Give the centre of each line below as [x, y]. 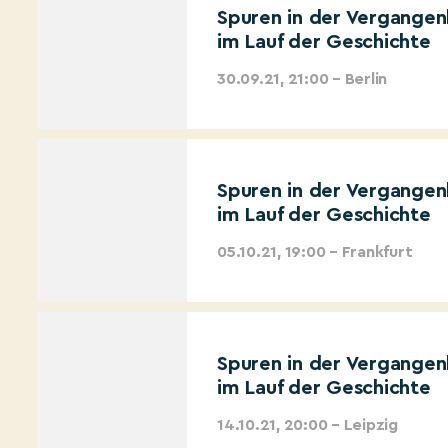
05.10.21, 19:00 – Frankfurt [315, 251]
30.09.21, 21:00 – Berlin [302, 78]
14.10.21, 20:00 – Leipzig [307, 424]
